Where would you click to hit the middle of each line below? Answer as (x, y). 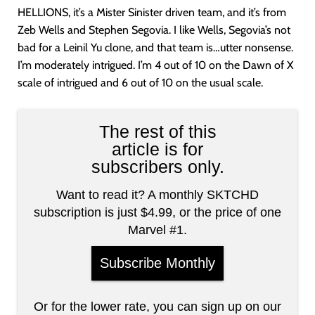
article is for (157, 149)
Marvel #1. (157, 230)
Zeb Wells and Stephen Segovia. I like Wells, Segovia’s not (154, 30)
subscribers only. (157, 167)
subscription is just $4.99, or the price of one (157, 212)
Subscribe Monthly (157, 263)
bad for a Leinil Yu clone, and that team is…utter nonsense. (155, 47)
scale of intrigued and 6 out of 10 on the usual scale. (140, 83)
